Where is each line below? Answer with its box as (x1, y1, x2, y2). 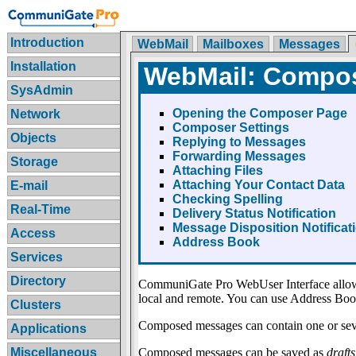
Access (10, 226, 56, 240)
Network (10, 106, 61, 121)
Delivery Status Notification (172, 206, 336, 220)
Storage (10, 154, 59, 168)
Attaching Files (172, 163, 263, 177)
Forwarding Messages (172, 149, 306, 163)
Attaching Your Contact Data (172, 177, 345, 192)
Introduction (10, 35, 85, 49)
